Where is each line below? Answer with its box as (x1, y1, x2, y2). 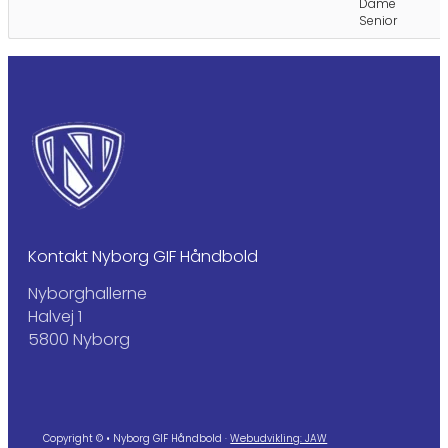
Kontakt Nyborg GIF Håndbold (28, 244, 258, 268)
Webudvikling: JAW (230, 430, 328, 446)
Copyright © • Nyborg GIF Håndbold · (43, 430, 231, 446)
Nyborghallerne (28, 281, 147, 305)
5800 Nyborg (28, 327, 130, 351)
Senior (359, 12, 398, 30)
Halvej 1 (28, 304, 82, 328)
